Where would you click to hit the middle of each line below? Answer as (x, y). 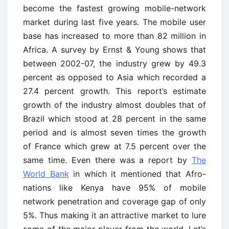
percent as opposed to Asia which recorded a (114, 77)
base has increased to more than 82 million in (114, 36)
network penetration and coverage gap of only (114, 201)
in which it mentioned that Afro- (138, 174)
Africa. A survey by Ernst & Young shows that (114, 49)
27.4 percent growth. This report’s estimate (114, 91)
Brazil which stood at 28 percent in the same (114, 118)
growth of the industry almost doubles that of (114, 105)
